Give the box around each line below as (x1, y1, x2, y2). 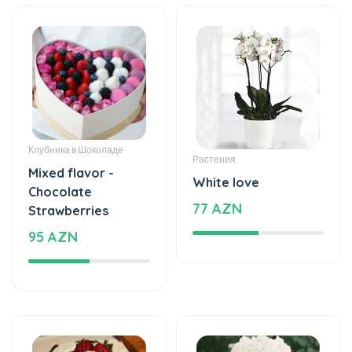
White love (192, 100, 259, 116)
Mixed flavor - (28, 90, 114, 107)
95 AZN (28, 153, 78, 172)
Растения (192, 79, 236, 91)
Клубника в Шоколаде (28, 69, 123, 82)
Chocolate (28, 109, 92, 126)
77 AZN (192, 125, 242, 144)
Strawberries (28, 128, 108, 145)
